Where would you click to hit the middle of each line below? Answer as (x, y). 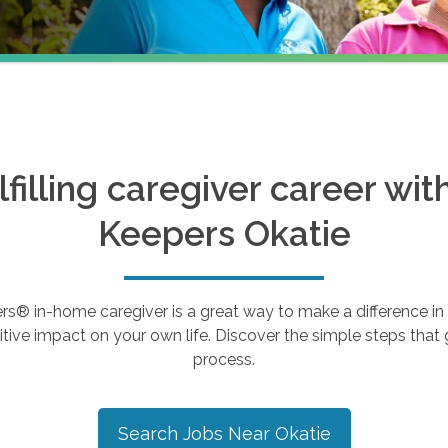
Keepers (170, 233)
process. (224, 359)
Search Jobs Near (196, 433)
